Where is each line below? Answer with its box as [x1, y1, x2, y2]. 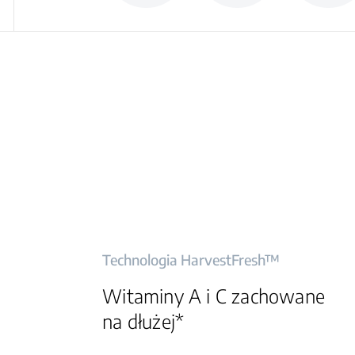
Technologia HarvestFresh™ [102, 250, 281, 269]
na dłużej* [102, 309, 185, 333]
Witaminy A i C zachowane [102, 284, 325, 307]
